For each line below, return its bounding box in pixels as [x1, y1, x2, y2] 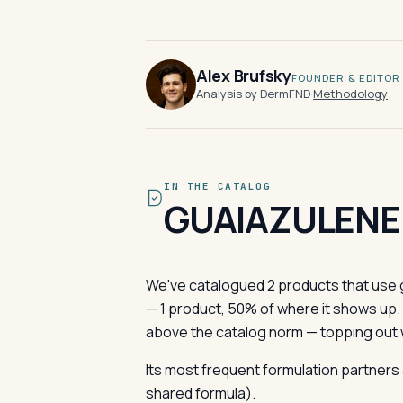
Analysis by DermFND [196, 85, 310, 102]
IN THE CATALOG [164, 180, 272, 193]
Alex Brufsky [196, 65, 291, 86]
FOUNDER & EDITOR [291, 71, 401, 85]
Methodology [313, 85, 388, 102]
